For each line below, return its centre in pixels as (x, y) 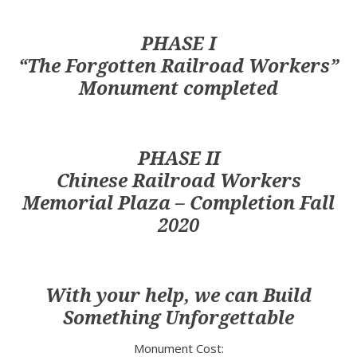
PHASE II (178, 159)
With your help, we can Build (178, 296)
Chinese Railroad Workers (178, 181)
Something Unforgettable (178, 318)
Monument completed (178, 89)
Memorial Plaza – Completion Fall (178, 204)
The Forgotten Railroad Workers (178, 67)
